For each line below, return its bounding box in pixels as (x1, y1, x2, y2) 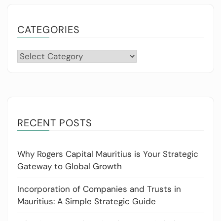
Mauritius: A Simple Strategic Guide (17, 196, 156, 207)
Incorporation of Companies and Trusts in (17, 184, 181, 195)
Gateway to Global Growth (17, 161, 122, 172)
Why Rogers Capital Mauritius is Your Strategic (17, 148, 198, 160)
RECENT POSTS (17, 116, 92, 130)
